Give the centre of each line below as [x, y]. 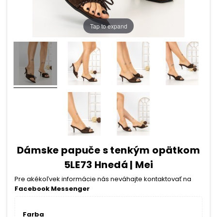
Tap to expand [108, 26]
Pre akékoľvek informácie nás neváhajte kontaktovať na [103, 179]
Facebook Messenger [52, 189]
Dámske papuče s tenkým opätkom [108, 150]
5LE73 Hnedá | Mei [108, 165]
